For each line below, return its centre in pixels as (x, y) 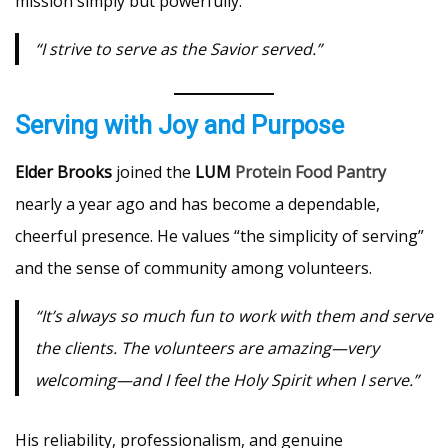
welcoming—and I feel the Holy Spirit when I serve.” (227, 379)
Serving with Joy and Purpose (179, 125)
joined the (153, 171)
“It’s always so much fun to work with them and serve (234, 315)
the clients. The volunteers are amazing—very (207, 347)
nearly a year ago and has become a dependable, (197, 203)
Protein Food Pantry (310, 171)
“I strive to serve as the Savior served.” (178, 48)
